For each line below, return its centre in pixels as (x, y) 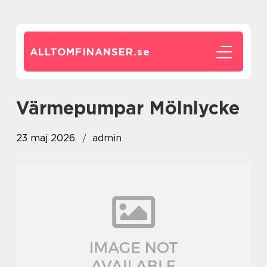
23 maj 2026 (46, 138)
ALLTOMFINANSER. (83, 52)
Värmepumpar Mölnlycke (134, 108)
